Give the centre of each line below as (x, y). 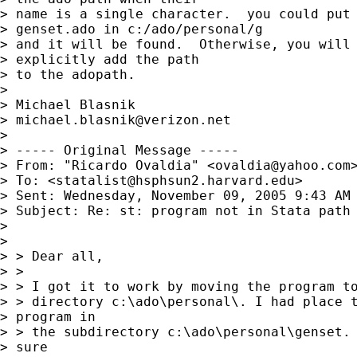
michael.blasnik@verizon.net (124, 120)
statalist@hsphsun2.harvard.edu (175, 180)
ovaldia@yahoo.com (283, 165)
